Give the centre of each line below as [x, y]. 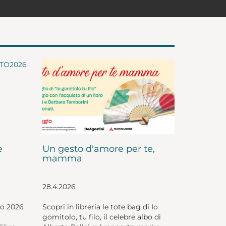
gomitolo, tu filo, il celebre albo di [101, 217]
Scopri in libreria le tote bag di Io [100, 207]
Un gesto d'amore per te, [98, 149]
